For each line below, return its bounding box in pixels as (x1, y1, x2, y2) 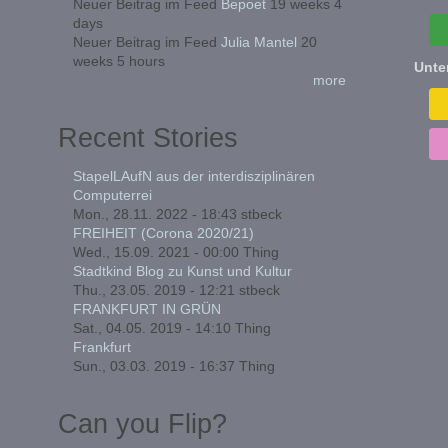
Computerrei (72, 186, 152, 203)
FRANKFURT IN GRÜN (72, 300, 221, 317)
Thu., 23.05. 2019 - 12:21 (72, 281, 235, 298)
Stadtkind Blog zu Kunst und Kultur (72, 262, 292, 279)
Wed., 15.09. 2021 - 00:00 (72, 243, 239, 260)
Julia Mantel (220, 33, 297, 50)
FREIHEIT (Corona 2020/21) (72, 224, 254, 241)
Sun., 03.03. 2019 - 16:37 (72, 357, 235, 374)
